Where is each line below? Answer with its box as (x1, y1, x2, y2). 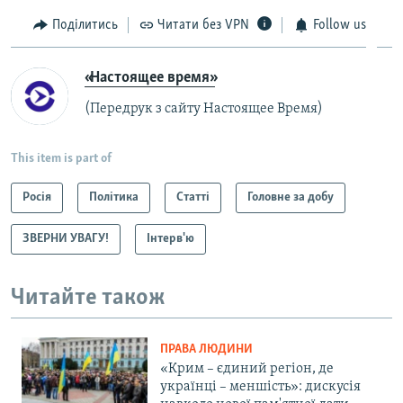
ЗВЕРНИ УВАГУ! (22, 232, 109, 246)
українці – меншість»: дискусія (160, 379, 361, 394)
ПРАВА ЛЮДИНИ (160, 342, 253, 356)
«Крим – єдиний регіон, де (160, 361, 334, 376)
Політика (89, 191, 139, 205)
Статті (176, 191, 210, 205)
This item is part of (11, 152, 112, 166)
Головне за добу (247, 191, 334, 205)
